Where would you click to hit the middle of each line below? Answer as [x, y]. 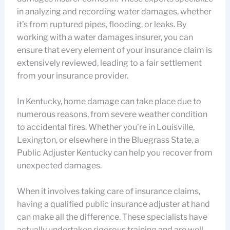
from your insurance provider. [72, 76]
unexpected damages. [59, 166]
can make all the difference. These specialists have [112, 217]
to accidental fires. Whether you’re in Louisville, [106, 127]
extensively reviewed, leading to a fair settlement [109, 63]
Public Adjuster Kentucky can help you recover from [114, 153]
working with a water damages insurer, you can [105, 37]
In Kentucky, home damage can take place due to [109, 101]
